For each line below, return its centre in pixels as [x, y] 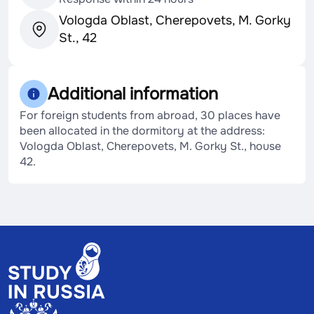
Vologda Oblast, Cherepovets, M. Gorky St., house [150, 146]
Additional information [133, 94]
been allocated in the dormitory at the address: [142, 131]
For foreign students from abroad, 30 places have [150, 115]
